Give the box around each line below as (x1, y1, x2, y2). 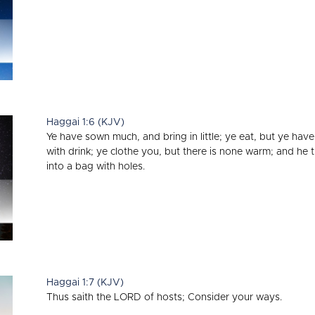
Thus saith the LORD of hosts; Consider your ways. (46, 292, 282, 303)
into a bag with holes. (46, 162, 145, 172)
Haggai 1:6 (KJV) (46, 117, 124, 128)
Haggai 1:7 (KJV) (46, 278, 124, 288)
